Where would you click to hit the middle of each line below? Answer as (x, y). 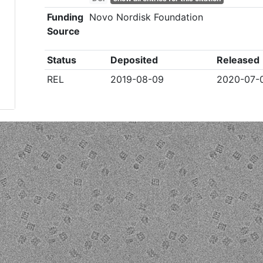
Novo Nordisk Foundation (146, 17)
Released (238, 60)
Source (64, 31)
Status (62, 60)
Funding (65, 17)
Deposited (134, 60)
